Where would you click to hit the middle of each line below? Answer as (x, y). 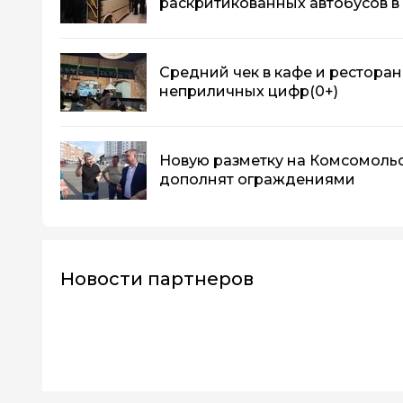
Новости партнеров (157, 278)
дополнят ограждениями (257, 180)
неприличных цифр (234, 92)
